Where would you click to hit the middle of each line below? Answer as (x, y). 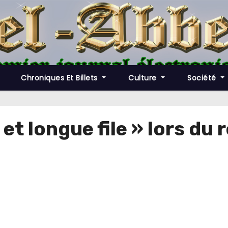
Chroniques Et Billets (61, 78)
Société (203, 78)
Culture (144, 78)
